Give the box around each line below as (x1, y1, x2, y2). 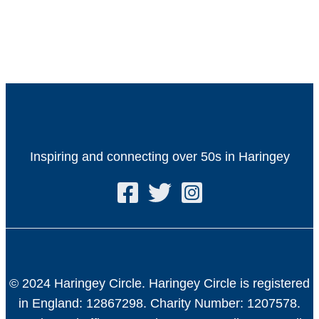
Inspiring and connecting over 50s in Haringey (29, 149, 290, 164)
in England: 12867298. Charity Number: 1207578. (19, 296, 300, 310)
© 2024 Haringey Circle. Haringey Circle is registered (9, 276, 310, 291)
